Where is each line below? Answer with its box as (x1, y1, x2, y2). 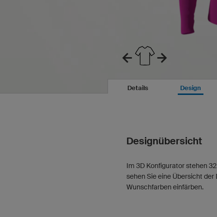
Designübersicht (126, 135, 202, 147)
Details (127, 84, 148, 92)
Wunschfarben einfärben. (126, 183, 203, 191)
